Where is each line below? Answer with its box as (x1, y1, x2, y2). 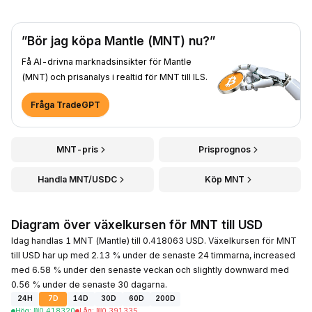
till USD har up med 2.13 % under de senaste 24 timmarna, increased (11, 249, 295, 260)
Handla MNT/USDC (38, 173, 118, 185)
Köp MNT (205, 173, 245, 185)
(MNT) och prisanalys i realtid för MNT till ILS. (22, 71, 208, 82)
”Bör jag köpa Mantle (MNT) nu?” (22, 33, 215, 48)
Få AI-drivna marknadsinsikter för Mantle (22, 56, 192, 67)
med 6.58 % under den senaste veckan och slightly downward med (11, 264, 289, 275)
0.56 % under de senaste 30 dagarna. (11, 279, 167, 290)
